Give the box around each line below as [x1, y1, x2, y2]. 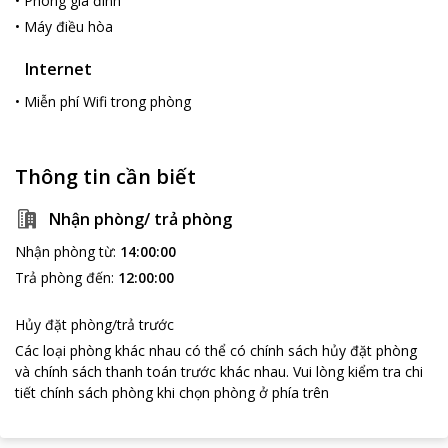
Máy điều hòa [24, 17, 113, 36]
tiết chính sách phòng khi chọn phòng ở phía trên [15, 383, 329, 402]
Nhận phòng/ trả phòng [49, 208, 232, 230]
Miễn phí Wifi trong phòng [24, 92, 191, 111]
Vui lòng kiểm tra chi [293, 362, 423, 381]
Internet [25, 58, 92, 80]
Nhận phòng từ [15, 242, 113, 261]
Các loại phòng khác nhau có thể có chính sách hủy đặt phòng [15, 341, 417, 360]
